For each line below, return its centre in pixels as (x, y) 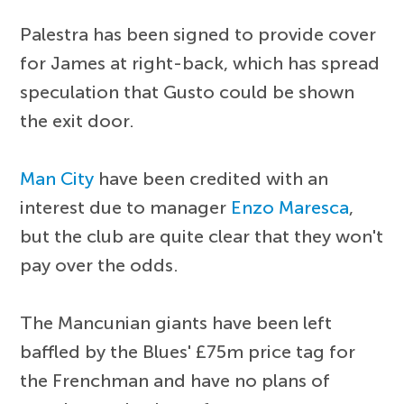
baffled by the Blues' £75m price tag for (188, 351)
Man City (57, 178)
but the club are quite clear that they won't (202, 236)
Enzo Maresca (290, 207)
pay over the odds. (100, 265)
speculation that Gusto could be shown (188, 92)
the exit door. (78, 120)
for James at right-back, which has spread (200, 63)
